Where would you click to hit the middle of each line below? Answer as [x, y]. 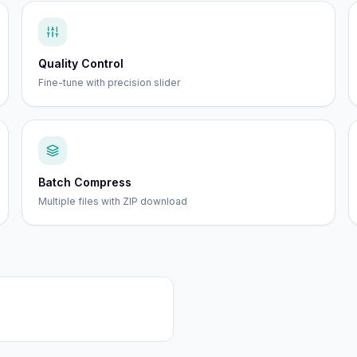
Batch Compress [84, 182]
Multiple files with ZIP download [112, 201]
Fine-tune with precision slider [109, 82]
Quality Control [80, 63]
